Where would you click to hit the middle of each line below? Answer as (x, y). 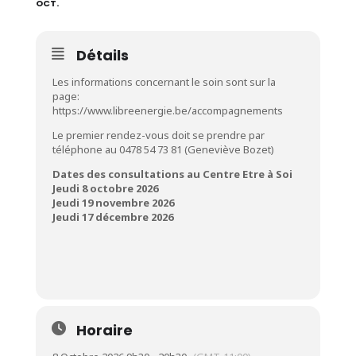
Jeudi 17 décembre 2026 (112, 217)
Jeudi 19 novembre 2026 (113, 203)
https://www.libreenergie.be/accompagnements (167, 110)
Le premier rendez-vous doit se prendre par (158, 135)
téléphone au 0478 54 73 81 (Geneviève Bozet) (163, 149)
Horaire (104, 330)
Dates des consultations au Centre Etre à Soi (172, 174)
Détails (102, 55)
